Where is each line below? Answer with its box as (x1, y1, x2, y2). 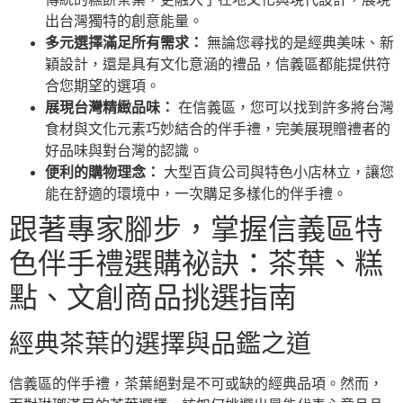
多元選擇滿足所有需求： (45, 34, 203, 50)
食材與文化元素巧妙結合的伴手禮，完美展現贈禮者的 (45, 121, 390, 137)
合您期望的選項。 (45, 77, 160, 94)
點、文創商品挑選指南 (9, 281, 297, 314)
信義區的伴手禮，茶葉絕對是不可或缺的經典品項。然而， (9, 375, 383, 391)
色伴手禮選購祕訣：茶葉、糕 (9, 246, 383, 280)
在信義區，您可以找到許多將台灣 (175, 99, 394, 115)
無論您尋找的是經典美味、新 (203, 34, 394, 50)
